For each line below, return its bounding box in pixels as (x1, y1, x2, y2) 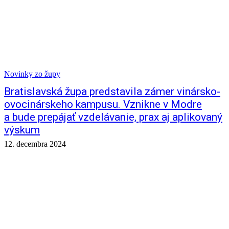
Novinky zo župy (4, 70, 60, 78)
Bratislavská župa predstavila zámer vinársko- (4, 85, 220, 98)
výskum (4, 124, 40, 136)
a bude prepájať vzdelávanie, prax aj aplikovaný (4, 111, 222, 123)
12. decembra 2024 (4, 140, 66, 148)
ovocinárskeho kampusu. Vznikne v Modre (4, 98, 202, 110)
